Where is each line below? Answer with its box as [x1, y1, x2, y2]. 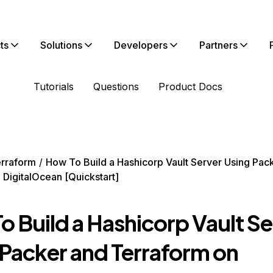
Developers [114, 39, 168, 51]
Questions [93, 80, 139, 93]
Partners [199, 39, 238, 51]
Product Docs [158, 80, 222, 93]
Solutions [40, 39, 82, 51]
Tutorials [34, 80, 74, 93]
